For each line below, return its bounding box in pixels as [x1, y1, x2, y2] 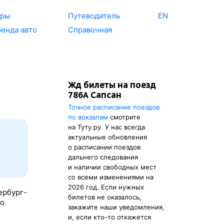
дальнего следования [68, 153, 138, 161]
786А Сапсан [68, 90, 121, 100]
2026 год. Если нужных [68, 183, 144, 191]
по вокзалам [68, 113, 108, 121]
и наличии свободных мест [68, 163, 156, 171]
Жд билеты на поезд [68, 80, 156, 90]
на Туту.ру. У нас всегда [68, 123, 145, 131]
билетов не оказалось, [68, 193, 141, 201]
